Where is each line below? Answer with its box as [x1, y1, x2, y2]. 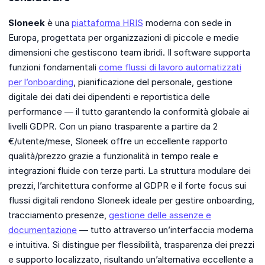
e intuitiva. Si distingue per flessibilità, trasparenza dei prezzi [8, 239, 254, 251]
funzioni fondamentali [8, 62, 99, 73]
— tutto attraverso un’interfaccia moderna [77, 224, 253, 236]
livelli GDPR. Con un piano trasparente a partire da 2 [8, 121, 218, 132]
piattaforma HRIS [72, 17, 143, 29]
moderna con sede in [143, 17, 231, 29]
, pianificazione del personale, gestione [73, 76, 232, 88]
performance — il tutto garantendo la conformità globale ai [8, 106, 249, 118]
